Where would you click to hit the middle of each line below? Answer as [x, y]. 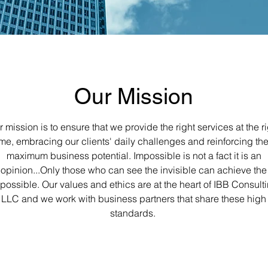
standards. [134, 213]
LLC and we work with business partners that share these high [134, 199]
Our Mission [134, 96]
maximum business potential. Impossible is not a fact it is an [134, 156]
